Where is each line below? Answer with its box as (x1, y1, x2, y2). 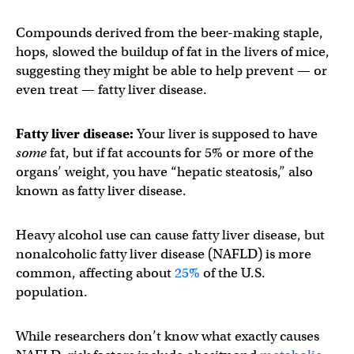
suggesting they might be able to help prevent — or (16, 62, 327, 79)
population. (16, 284, 88, 300)
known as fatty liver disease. (16, 183, 186, 199)
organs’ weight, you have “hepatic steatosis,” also (16, 164, 313, 180)
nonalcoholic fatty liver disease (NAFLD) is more (16, 246, 311, 262)
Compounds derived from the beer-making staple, (16, 24, 323, 41)
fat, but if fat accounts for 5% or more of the (47, 145, 314, 161)
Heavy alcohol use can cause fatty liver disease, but (16, 227, 325, 243)
